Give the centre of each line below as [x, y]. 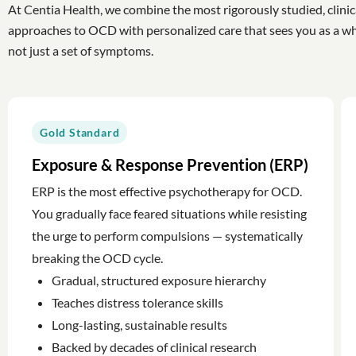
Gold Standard [80, 132]
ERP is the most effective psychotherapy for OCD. [167, 191]
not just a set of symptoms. [81, 50]
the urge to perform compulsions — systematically [167, 235]
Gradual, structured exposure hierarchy [159, 280]
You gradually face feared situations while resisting [169, 213]
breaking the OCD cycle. [97, 257]
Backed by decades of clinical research [154, 346]
